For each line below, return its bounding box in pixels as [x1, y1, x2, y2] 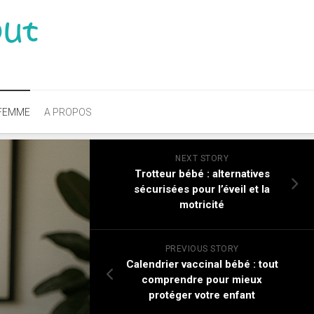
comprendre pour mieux [142, 273, 262, 286]
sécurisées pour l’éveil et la [134, 183, 270, 196]
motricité [179, 198, 224, 211]
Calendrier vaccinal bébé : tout [125, 258, 278, 271]
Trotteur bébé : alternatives [134, 168, 270, 180]
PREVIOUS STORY [165, 244, 239, 254]
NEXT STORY [175, 153, 228, 163]
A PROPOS [43, 107, 92, 118]
